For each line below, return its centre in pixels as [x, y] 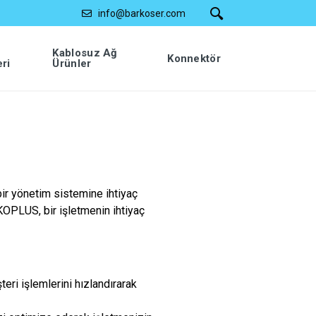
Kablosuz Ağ [85, 53]
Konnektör [194, 58]
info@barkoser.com [142, 13]
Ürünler [72, 63]
